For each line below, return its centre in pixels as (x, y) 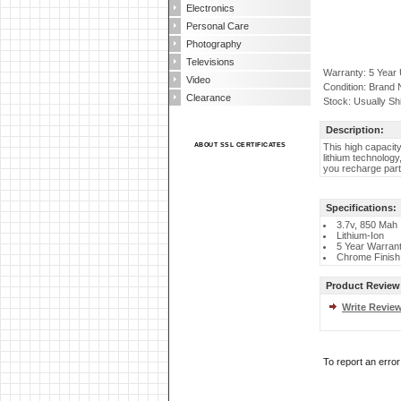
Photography (214, 44)
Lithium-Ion (362, 235)
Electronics (210, 8)
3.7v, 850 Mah (367, 225)
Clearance (209, 98)
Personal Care (218, 26)
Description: (355, 130)
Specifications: (361, 208)
